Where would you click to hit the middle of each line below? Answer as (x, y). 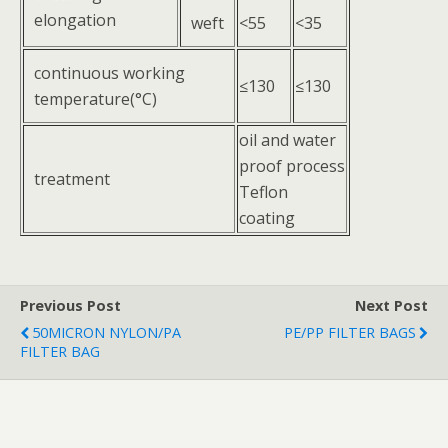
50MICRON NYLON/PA (106, 333)
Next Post (391, 306)
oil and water (287, 140)
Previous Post (70, 306)
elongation (75, 20)
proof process (292, 166)
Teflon (263, 192)
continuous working (109, 73)
